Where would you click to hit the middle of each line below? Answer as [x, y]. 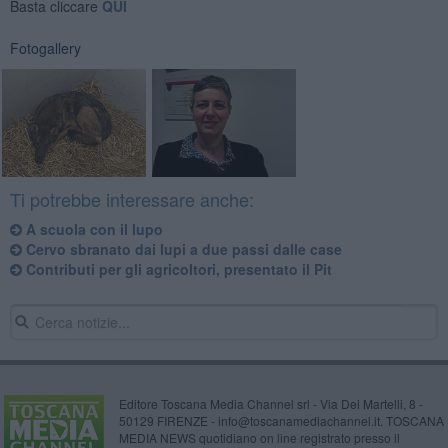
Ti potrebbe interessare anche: [131, 199]
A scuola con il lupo [92, 229]
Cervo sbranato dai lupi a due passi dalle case [181, 249]
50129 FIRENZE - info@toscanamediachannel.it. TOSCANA [281, 421]
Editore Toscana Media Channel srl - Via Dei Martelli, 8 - [270, 404]
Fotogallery [45, 47]
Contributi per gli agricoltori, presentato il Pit [176, 269]
